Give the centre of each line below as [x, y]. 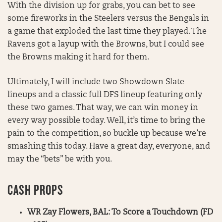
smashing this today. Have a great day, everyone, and [109, 147]
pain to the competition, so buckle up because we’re [107, 134]
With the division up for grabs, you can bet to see [101, 6]
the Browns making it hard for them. [78, 57]
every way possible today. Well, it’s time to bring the [106, 121]
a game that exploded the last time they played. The [107, 32]
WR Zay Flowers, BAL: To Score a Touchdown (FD [120, 213]
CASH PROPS [35, 190]
